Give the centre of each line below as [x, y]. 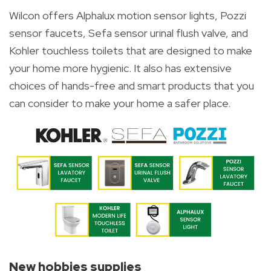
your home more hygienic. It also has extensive [120, 68]
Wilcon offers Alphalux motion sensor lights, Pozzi [128, 15]
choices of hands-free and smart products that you [132, 85]
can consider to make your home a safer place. [120, 103]
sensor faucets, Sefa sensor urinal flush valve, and [129, 33]
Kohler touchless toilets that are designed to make [131, 50]
